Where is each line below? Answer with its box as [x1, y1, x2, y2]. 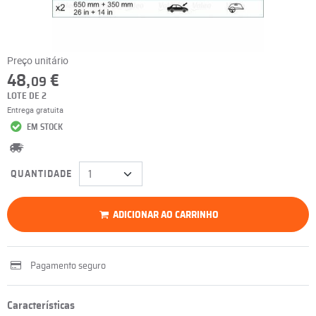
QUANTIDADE [11, 169, 72, 179]
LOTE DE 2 [7, 92, 47, 101]
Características [7, 300, 75, 311]
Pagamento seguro [30, 261, 106, 271]
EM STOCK [25, 123, 63, 131]
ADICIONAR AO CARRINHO [113, 209, 219, 220]
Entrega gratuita [7, 104, 63, 115]
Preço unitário [7, 54, 68, 67]
